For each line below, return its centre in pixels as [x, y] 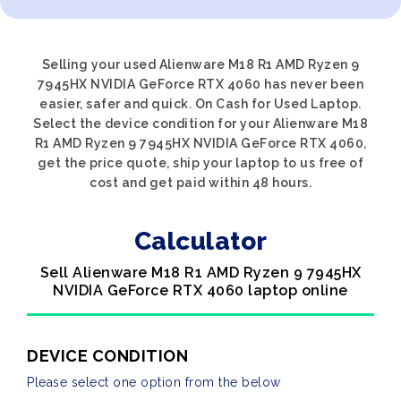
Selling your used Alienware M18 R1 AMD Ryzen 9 [200, 64]
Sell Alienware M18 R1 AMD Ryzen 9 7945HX [200, 273]
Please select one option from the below [154, 382]
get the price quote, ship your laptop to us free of [200, 163]
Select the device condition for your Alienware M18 [200, 124]
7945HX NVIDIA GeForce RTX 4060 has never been [200, 84]
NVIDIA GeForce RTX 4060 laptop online [200, 290]
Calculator [200, 241]
